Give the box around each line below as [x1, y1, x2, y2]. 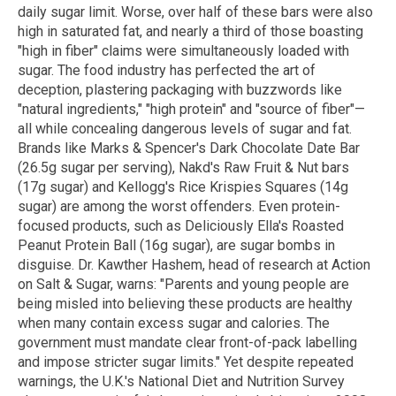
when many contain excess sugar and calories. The [18, 315, 330, 332]
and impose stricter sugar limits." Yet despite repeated [18, 354, 354, 371]
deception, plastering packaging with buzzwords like [18, 81, 342, 99]
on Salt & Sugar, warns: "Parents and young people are [18, 276, 349, 293]
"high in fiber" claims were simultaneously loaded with [18, 42, 349, 60]
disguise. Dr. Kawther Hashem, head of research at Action [18, 256, 370, 274]
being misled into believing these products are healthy [18, 295, 353, 313]
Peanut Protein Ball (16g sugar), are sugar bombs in [18, 237, 335, 255]
